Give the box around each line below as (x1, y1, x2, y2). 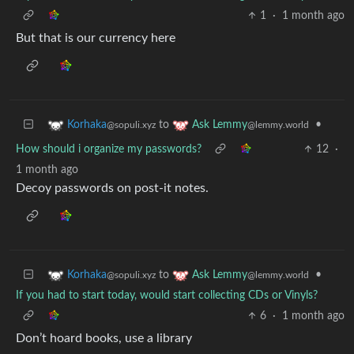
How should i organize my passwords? (16, 143, 201, 155)
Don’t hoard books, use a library (16, 331, 192, 345)
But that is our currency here (16, 31, 175, 44)
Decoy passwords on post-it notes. (16, 181, 209, 194)
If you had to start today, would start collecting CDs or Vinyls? (16, 289, 318, 301)
